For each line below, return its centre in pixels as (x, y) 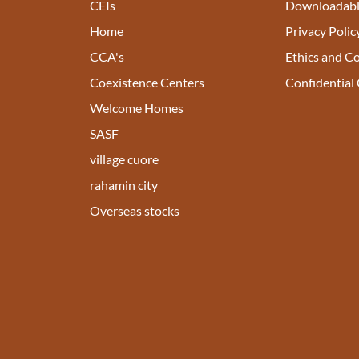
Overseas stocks (135, 210)
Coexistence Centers (147, 82)
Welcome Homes (137, 107)
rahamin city (124, 184)
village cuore (124, 159)
